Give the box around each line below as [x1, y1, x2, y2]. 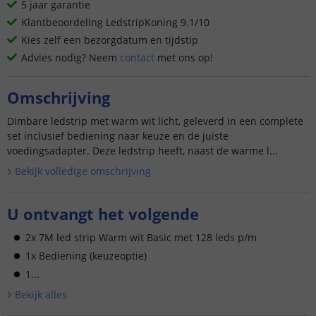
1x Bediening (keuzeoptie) [25, 248, 147, 262]
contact [120, 51, 154, 64]
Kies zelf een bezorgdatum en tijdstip [21, 33, 198, 47]
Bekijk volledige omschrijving [14, 164, 151, 178]
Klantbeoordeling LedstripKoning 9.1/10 [21, 16, 209, 29]
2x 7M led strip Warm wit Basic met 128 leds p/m [25, 230, 257, 244]
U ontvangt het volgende [7, 202, 199, 224]
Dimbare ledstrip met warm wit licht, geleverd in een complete [7, 114, 303, 128]
